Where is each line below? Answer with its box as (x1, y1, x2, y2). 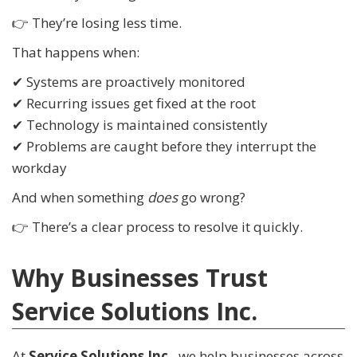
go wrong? (178, 188, 245, 207)
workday (12, 159, 67, 178)
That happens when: (12, 43, 139, 62)
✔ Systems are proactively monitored (12, 73, 245, 92)
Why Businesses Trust (12, 261, 268, 295)
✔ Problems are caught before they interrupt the (12, 137, 316, 156)
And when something (12, 188, 147, 207)
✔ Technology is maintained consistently (12, 116, 268, 135)
